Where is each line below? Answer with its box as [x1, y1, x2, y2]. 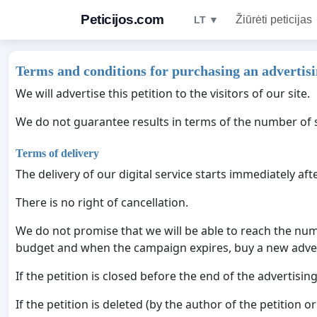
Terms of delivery [16, 147, 99, 160]
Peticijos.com [81, 12, 164, 27]
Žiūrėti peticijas [235, 13, 312, 25]
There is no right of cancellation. [16, 195, 188, 211]
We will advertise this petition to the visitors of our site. [16, 86, 310, 101]
